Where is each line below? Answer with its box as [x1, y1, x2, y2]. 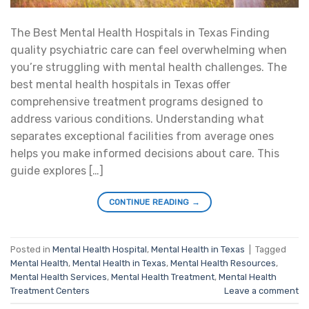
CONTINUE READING [108, 197, 192, 208]
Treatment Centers [10, 285, 90, 296]
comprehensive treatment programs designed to [10, 95, 263, 109]
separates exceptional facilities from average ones [10, 130, 274, 143]
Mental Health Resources [170, 257, 276, 268]
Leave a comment [224, 285, 299, 296]
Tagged [255, 243, 286, 255]
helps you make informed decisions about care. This [10, 147, 279, 161]
